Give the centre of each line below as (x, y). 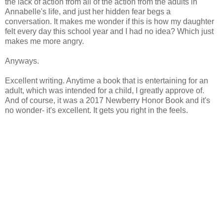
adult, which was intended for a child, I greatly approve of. (105, 90)
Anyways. (22, 61)
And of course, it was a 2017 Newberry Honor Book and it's (108, 100)
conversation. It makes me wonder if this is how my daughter (110, 21)
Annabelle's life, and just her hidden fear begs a (88, 11)
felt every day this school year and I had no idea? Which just (109, 31)
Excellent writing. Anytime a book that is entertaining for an (107, 80)
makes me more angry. (44, 41)
